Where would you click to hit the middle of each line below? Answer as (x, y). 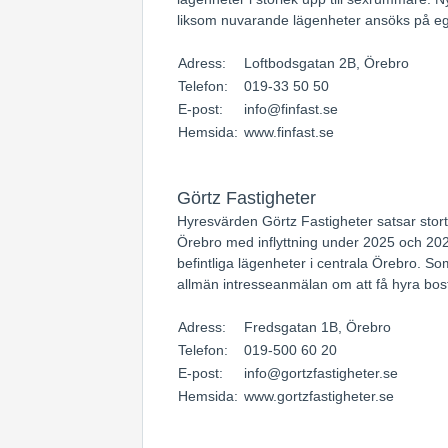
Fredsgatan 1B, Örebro (317, 327)
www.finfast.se (289, 132)
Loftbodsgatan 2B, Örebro (326, 63)
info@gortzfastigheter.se (321, 373)
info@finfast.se (291, 109)
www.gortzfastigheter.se (319, 396)
